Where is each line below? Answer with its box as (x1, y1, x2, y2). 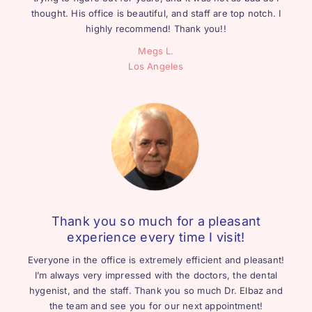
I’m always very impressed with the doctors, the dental (34, 269, 278, 281)
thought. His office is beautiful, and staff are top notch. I (31, 7, 281, 19)
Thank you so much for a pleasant (51, 213, 261, 228)
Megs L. (138, 45, 174, 56)
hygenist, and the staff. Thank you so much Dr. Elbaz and (29, 284, 283, 296)
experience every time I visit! (67, 229, 245, 244)
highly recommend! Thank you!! (86, 22, 226, 34)
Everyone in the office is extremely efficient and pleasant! (27, 253, 285, 265)
